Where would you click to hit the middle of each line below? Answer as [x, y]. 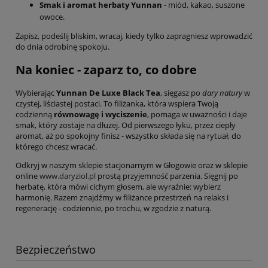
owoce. [52, 16]
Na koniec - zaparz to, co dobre [106, 69]
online [28, 176]
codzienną [35, 114]
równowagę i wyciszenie [100, 114]
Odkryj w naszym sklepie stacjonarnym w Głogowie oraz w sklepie [132, 165]
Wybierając [36, 92]
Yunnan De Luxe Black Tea [108, 92]
